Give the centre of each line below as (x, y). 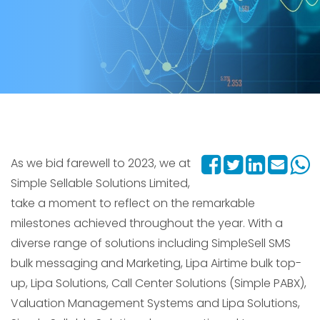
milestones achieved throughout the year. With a (147, 223)
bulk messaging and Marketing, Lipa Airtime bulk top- (156, 263)
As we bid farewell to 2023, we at (101, 163)
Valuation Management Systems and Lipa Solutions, (155, 303)
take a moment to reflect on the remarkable (133, 203)
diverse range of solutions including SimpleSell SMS (151, 243)
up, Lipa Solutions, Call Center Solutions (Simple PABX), (159, 283)
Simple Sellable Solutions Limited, (100, 183)
